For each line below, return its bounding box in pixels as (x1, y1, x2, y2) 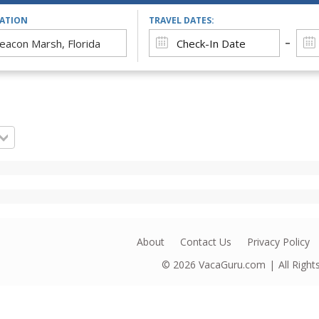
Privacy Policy (247, 235, 310, 249)
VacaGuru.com (199, 258, 266, 271)
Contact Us (180, 235, 231, 249)
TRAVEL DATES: (148, 14, 214, 26)
